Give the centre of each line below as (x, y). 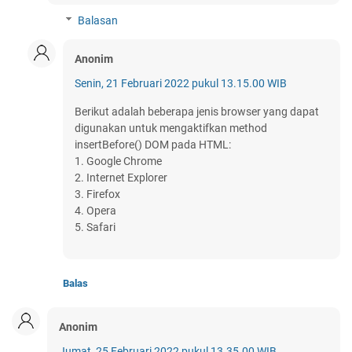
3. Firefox (97, 194)
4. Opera (95, 211)
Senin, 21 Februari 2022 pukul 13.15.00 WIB (181, 84)
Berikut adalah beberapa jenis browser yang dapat (197, 112)
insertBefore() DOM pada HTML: (153, 145)
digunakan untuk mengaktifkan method (171, 128)
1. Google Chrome (118, 161)
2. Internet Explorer (121, 178)
